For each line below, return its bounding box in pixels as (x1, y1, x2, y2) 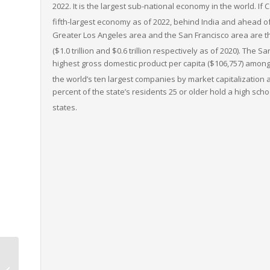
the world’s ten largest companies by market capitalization (52, 74, 265, 85)
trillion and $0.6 (72, 45, 127, 57)
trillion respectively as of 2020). (129, 45, 240, 57)
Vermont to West (21, 251, 82, 262)
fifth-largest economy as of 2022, (52, 16, 172, 28)
